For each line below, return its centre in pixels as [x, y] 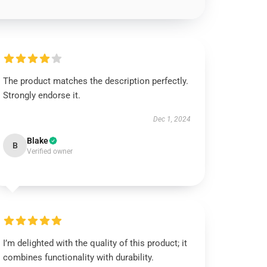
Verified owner [50, 151]
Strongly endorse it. [42, 95]
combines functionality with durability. [79, 257]
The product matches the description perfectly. [96, 81]
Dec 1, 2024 [172, 119]
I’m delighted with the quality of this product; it [95, 243]
